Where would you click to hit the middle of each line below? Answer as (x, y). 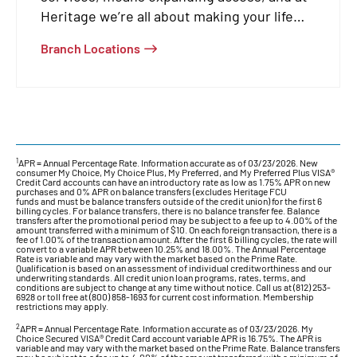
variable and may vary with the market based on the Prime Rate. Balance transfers (178, 347)
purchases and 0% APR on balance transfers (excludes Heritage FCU (151, 191)
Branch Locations (90, 48)
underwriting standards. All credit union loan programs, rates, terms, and (161, 277)
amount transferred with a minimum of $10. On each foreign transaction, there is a (177, 229)
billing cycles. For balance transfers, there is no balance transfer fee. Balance (168, 210)
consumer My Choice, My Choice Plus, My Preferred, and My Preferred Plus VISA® (175, 172)
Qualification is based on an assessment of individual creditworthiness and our (174, 267)
